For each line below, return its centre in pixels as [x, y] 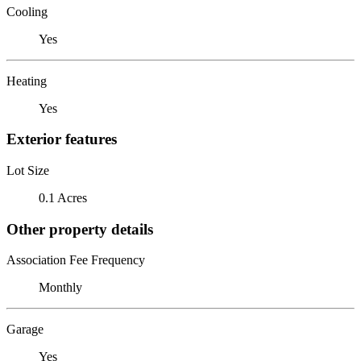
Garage [25, 330]
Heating [27, 81]
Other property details [80, 229]
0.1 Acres [63, 197]
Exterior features [62, 139]
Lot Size [28, 170]
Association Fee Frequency [76, 260]
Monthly [60, 288]
